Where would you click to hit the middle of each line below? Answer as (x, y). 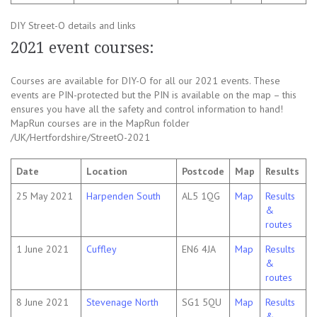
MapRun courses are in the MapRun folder (100, 123)
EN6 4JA (199, 249)
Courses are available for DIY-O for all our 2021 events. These (145, 81)
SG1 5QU (202, 302)
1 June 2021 (42, 249)
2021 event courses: (82, 48)
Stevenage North (122, 302)
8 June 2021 (42, 302)
